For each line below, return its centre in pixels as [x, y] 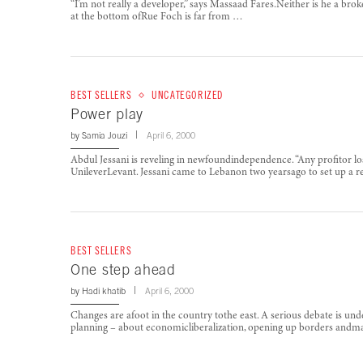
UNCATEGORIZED [188, 96]
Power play [107, 114]
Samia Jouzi [105, 136]
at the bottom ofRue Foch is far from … [157, 18]
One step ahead [123, 270]
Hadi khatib [104, 291]
